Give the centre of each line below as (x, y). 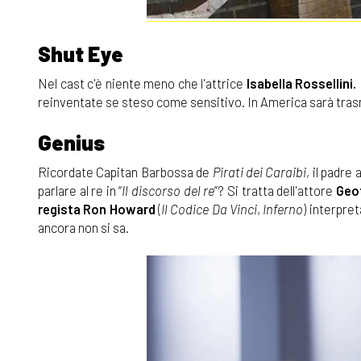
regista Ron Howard (97, 208)
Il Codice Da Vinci (210, 208)
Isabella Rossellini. (301, 83)
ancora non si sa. (83, 227)
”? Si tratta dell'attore (275, 190)
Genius (71, 142)
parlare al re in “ (80, 190)
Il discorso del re (168, 190)
